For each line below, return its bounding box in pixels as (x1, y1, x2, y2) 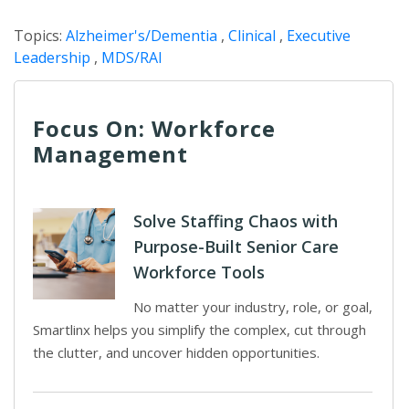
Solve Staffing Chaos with (133, 210, 338, 232)
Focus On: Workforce (33, 113, 276, 143)
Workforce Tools (133, 261, 265, 283)
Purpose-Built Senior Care (133, 236, 339, 257)
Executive (287, 26, 351, 46)
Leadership (14, 47, 90, 68)
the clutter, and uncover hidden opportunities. (33, 343, 320, 362)
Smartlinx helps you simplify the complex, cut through (33, 320, 366, 339)
